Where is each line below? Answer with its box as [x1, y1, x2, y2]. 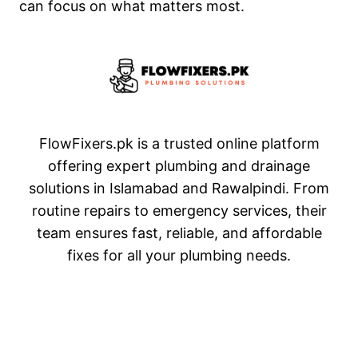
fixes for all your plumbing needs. [67, 246, 291, 264]
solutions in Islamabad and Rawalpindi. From [29, 179, 329, 197]
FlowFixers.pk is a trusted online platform [38, 134, 320, 152]
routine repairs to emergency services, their [31, 201, 327, 219]
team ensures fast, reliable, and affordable [36, 224, 322, 241]
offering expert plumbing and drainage [48, 157, 310, 174]
